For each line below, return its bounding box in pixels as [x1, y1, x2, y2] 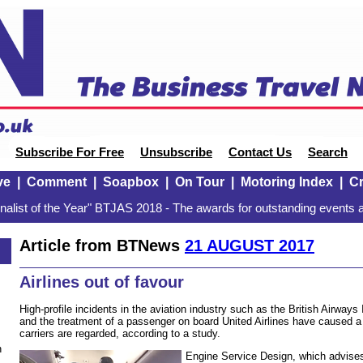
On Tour [174, 175, 224, 189]
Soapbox [102, 175, 159, 189]
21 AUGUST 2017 [185, 236, 314, 254]
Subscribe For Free [15, 146, 124, 159]
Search [308, 146, 348, 159]
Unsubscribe [140, 146, 212, 159]
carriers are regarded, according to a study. [19, 327, 220, 340]
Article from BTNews [19, 236, 185, 254]
